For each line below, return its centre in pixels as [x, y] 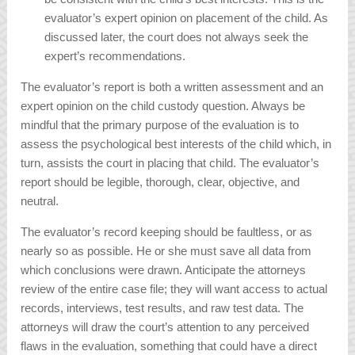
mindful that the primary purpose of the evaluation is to [160, 125]
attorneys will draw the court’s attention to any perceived [165, 327]
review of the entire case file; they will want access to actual [174, 289]
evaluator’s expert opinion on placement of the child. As [187, 18]
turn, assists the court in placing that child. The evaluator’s [170, 163]
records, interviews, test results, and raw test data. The [162, 308]
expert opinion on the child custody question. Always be [163, 106]
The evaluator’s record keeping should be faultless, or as [167, 232]
